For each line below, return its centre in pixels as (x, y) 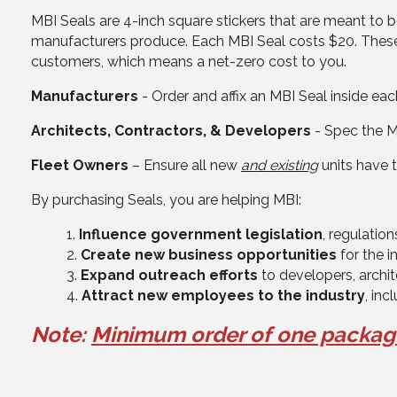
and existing (280, 165)
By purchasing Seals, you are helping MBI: (166, 200)
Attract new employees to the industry (223, 296)
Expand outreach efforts (169, 275)
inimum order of (193, 335)
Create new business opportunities (209, 255)
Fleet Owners (80, 165)
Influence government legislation (201, 234)
